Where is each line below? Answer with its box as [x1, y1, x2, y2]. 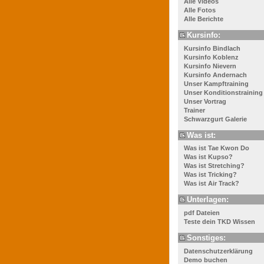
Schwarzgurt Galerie [184, 115, 247, 123]
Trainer [184, 106, 205, 114]
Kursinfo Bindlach [184, 44, 240, 52]
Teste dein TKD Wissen [184, 217, 255, 225]
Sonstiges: [187, 233, 226, 242]
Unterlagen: [187, 195, 229, 204]
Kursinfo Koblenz [184, 53, 239, 61]
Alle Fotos [184, 6, 216, 14]
